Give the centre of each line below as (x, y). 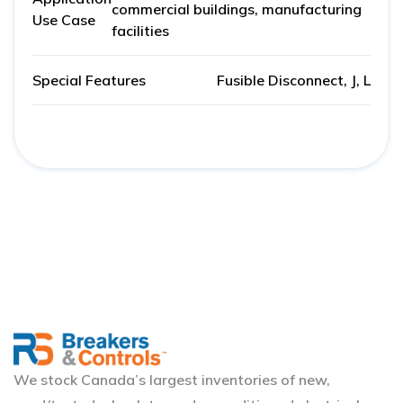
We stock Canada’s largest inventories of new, (172, 379)
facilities (140, 31)
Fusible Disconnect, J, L (294, 81)
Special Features (89, 81)
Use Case (64, 20)
